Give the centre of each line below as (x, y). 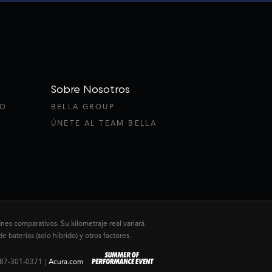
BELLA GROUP (83, 107)
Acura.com (66, 262)
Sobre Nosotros (90, 89)
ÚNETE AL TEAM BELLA (104, 123)
